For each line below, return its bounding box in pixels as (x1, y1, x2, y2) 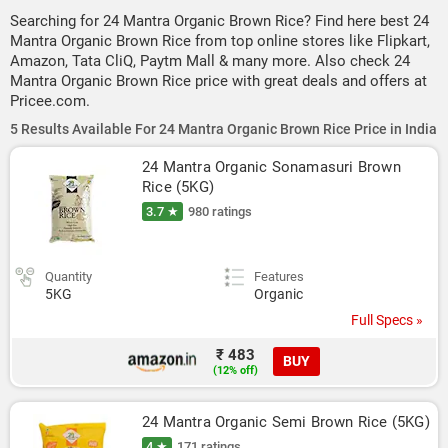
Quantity (45, 269, 92, 284)
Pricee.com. (10, 92, 90, 110)
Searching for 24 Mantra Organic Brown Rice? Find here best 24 (10, 12, 429, 30)
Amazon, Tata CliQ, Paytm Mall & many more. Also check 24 (10, 52, 410, 70)
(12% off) (213, 364, 258, 377)
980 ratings (188, 204, 252, 219)
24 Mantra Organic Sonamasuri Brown (142, 158, 401, 176)
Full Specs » (351, 312, 423, 328)
